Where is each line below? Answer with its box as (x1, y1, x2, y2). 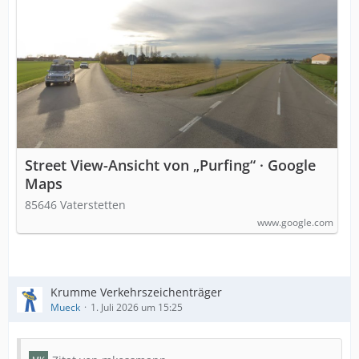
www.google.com (257, 216, 333, 229)
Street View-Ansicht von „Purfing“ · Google (25, 155, 316, 175)
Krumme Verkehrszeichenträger (50, 284, 222, 300)
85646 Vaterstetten (25, 197, 126, 212)
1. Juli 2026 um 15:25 (91, 301, 183, 314)
